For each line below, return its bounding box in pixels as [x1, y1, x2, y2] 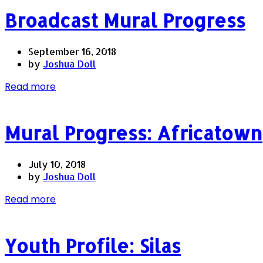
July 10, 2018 [28, 157, 86, 170]
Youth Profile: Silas [5, 234, 181, 258]
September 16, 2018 [28, 45, 116, 58]
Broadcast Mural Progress [5, 8, 245, 33]
